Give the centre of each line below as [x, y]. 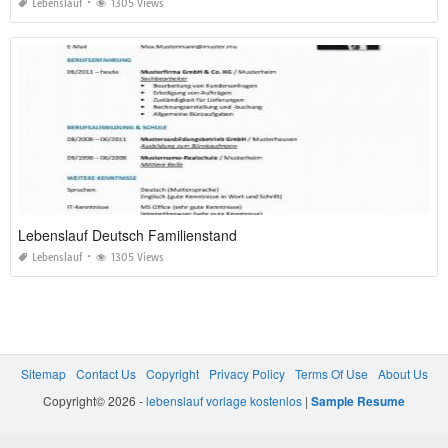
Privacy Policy [246, 374]
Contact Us [105, 374]
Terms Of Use [331, 374]
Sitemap [43, 374]
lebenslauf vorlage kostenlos [224, 401]
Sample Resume [358, 401]
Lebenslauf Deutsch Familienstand [127, 235]
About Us [402, 374]
